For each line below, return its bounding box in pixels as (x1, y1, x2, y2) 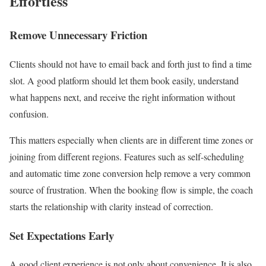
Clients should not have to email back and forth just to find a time (9, 57, 252, 70)
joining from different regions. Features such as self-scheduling (9, 150, 244, 163)
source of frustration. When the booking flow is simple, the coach (9, 183, 253, 196)
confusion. (9, 107, 49, 120)
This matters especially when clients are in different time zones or (9, 133, 253, 146)
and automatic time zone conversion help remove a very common (9, 166, 251, 179)
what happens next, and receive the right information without (9, 90, 235, 103)
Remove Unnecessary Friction (9, 27, 147, 43)
